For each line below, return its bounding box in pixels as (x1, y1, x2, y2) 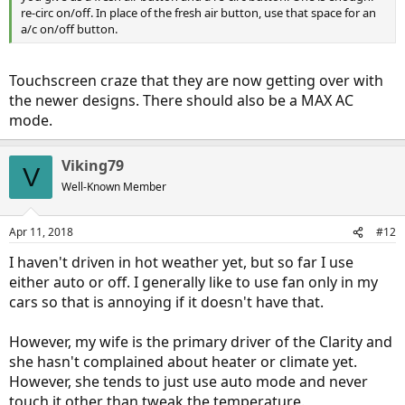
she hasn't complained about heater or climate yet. (9, 352, 357, 372)
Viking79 (61, 155, 124, 175)
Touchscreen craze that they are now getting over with (9, 71, 383, 90)
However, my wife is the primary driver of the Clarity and (9, 332, 392, 352)
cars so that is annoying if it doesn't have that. (9, 292, 324, 312)
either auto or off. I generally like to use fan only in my (9, 272, 378, 292)
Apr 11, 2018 (9, 224, 73, 240)
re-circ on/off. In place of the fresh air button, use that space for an (21, 5, 376, 21)
